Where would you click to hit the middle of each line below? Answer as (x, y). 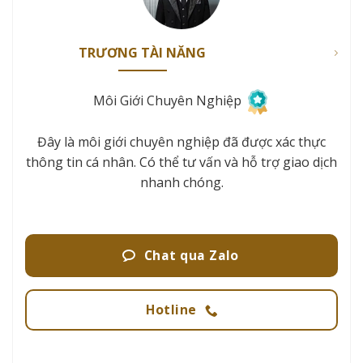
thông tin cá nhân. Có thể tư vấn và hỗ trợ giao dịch (181, 162)
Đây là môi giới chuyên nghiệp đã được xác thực (181, 142)
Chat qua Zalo (191, 255)
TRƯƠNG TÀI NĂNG (143, 53)
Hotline (171, 310)
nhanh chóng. (181, 183)
